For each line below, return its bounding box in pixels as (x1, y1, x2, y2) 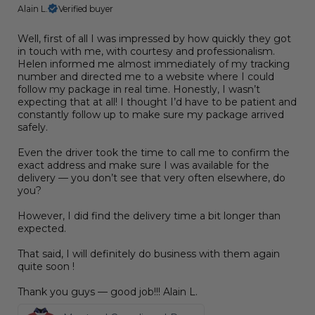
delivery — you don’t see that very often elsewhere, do (18, 171, 285, 184)
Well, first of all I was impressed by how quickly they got (18, 32, 291, 45)
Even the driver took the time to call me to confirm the (18, 146, 290, 159)
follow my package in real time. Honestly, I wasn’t (18, 82, 260, 96)
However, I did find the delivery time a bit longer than (18, 209, 281, 222)
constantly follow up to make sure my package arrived (18, 108, 284, 121)
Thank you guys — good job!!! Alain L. (18, 285, 198, 298)
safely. (18, 120, 48, 134)
